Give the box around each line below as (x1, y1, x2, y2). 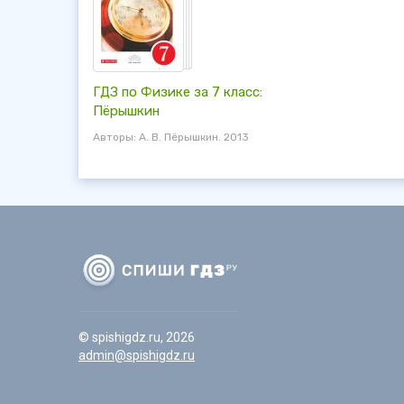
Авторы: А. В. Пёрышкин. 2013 (93, 130, 249, 143)
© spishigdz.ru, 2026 (78, 329, 195, 344)
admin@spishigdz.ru (78, 347, 195, 363)
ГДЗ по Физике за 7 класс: (93, 83, 262, 100)
